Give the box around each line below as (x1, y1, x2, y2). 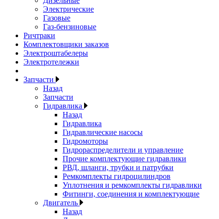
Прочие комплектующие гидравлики (63, 154, 186, 163)
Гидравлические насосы (63, 128, 143, 136)
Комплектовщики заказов (23, 40, 109, 48)
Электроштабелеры (23, 49, 88, 57)
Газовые (43, 14, 70, 22)
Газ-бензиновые (43, 22, 96, 31)
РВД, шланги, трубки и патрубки (63, 163, 174, 172)
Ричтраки (23, 31, 55, 40)
